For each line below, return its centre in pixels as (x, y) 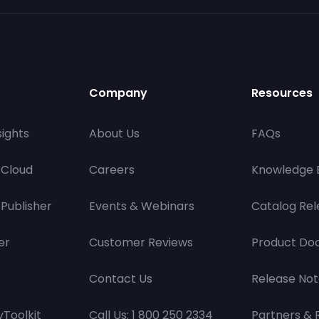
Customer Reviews (141, 242)
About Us (114, 134)
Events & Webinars (142, 206)
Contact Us (121, 279)
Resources (282, 93)
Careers (112, 170)
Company (118, 93)
